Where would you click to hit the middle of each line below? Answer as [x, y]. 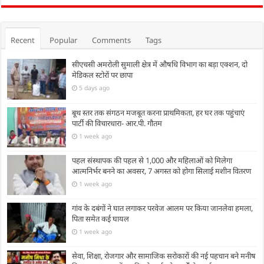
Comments [112, 40]
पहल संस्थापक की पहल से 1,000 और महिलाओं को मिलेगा [152, 160]
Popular [64, 40]
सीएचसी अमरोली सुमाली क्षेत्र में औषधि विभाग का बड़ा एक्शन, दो [160, 65]
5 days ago [95, 88]
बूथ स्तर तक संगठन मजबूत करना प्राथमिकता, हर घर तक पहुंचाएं [159, 112]
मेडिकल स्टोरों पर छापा [103, 75]
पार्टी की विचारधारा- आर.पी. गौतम [117, 123]
